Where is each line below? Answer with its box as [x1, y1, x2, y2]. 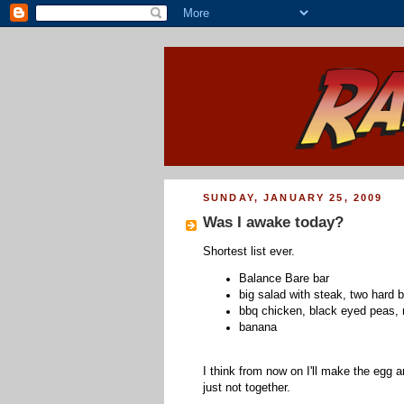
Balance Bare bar [239, 272, 329, 286]
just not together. [203, 381, 290, 394]
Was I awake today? [203, 213, 344, 231]
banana [239, 321, 277, 335]
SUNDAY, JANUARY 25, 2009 [203, 192, 383, 203]
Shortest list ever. [203, 244, 295, 258]
